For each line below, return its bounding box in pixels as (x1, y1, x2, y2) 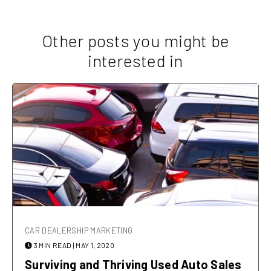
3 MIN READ (32, 241, 73, 250)
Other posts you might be (42, 30, 229, 51)
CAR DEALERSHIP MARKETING (25, 226, 133, 236)
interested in (88, 50, 183, 71)
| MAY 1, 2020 (73, 241, 115, 250)
